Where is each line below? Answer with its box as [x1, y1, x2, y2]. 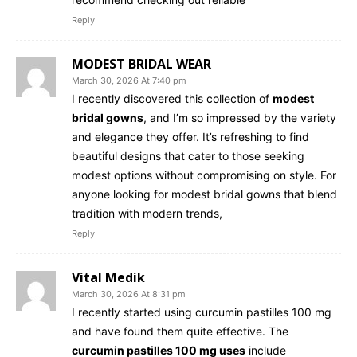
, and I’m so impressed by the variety [143, 110, 336, 124]
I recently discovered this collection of [72, 91, 273, 105]
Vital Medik [72, 268, 145, 286]
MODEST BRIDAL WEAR [72, 54, 211, 73]
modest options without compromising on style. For [72, 167, 336, 182]
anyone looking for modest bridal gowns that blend [72, 186, 337, 201]
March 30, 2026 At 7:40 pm [72, 74, 186, 86]
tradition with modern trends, [72, 206, 222, 220]
